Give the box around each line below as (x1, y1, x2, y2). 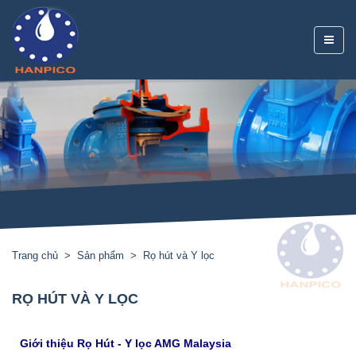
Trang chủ (12, 250, 58, 261)
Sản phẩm (77, 250, 124, 261)
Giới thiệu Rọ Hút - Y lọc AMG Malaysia (20, 337, 231, 350)
